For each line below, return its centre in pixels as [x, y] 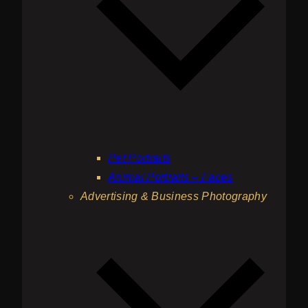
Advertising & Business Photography [174, 197]
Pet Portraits [140, 158]
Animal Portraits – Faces [170, 177]
